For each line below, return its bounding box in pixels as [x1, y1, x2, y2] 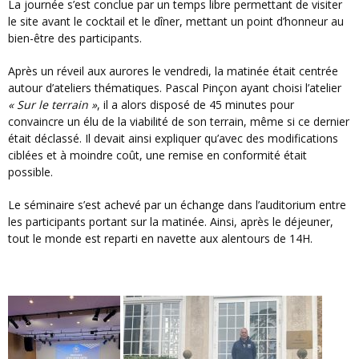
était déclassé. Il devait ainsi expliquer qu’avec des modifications [8, 130, 338, 146]
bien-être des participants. [8, 30, 142, 46]
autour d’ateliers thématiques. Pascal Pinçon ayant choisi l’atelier [8, 79, 341, 95]
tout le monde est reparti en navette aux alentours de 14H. [8, 230, 313, 246]
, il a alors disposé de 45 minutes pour [97, 96, 294, 112]
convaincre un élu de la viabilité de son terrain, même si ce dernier [8, 113, 349, 129]
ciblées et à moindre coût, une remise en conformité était [8, 147, 307, 163]
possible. [8, 163, 53, 179]
